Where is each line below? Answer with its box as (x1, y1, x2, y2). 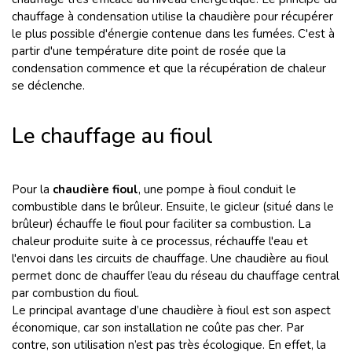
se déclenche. (12, 78, 85, 93)
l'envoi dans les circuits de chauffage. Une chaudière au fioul (12, 251, 328, 266)
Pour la (12, 181, 53, 197)
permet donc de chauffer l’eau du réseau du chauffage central (12, 268, 339, 284)
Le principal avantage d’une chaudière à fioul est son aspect (12, 302, 331, 318)
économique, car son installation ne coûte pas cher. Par (12, 320, 304, 335)
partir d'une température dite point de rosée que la (12, 43, 286, 59)
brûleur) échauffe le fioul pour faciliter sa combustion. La (12, 216, 311, 232)
